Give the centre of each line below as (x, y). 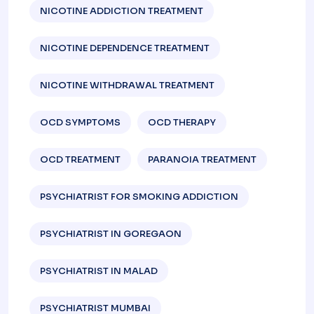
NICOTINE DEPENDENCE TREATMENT (125, 48)
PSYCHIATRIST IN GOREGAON (111, 233)
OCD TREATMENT (80, 159)
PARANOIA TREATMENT (202, 159)
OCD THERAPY (182, 122)
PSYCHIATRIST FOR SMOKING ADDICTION (139, 196)
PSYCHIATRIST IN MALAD (99, 271)
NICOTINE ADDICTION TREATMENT (122, 11)
